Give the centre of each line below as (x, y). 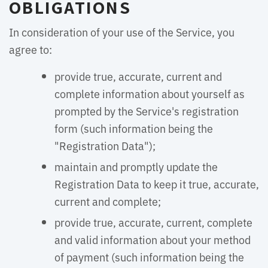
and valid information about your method (153, 239)
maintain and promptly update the (136, 166)
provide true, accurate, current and (138, 76)
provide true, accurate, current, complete (153, 222)
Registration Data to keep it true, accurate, (157, 184)
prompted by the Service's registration (147, 111)
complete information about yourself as (150, 93)
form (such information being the (134, 128)
